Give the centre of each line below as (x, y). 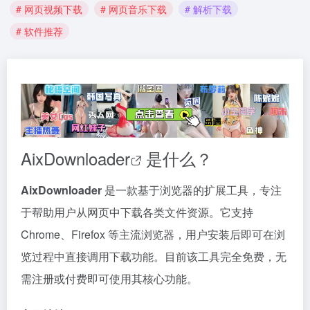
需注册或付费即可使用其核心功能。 (109, 279)
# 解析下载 (208, 9)
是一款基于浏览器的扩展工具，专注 (192, 190)
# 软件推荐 (39, 31)
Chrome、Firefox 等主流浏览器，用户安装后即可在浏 (153, 235)
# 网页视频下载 (49, 9)
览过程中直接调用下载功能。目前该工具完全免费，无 (154, 257)
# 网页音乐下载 (134, 9)
